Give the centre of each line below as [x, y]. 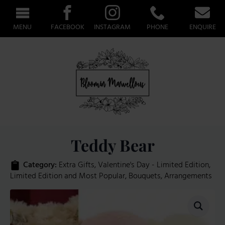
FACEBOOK [67, 27]
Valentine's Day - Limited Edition [153, 165]
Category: [41, 165]
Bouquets [145, 177]
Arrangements [188, 177]
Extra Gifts [77, 165]
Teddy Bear [113, 145]
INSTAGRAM [113, 27]
